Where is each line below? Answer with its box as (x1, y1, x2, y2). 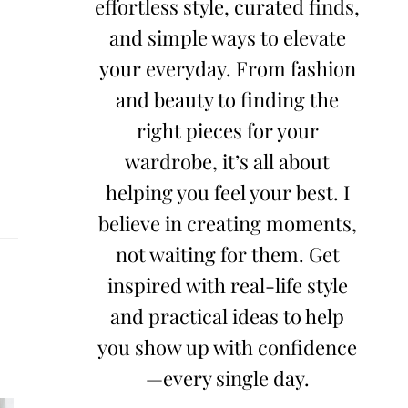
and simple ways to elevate (108, 24, 346, 52)
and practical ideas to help (110, 302, 345, 331)
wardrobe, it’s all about (125, 148, 331, 176)
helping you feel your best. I (105, 178, 350, 207)
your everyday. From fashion (98, 55, 356, 83)
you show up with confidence (97, 333, 358, 362)
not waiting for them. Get (115, 240, 340, 269)
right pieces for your (136, 117, 319, 145)
